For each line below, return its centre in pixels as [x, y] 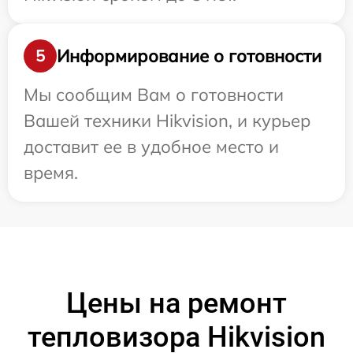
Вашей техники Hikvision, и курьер [167, 121]
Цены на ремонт [176, 303]
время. [51, 173]
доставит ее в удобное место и [151, 147]
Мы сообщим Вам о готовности [154, 95]
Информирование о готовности [189, 56]
